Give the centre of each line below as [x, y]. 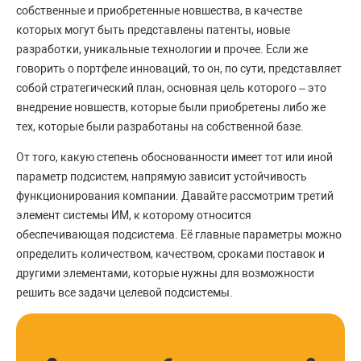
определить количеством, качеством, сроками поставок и [170, 254]
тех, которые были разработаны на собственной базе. [161, 127]
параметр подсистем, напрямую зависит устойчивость [162, 177]
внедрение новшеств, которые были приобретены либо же [171, 108]
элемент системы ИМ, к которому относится [134, 216]
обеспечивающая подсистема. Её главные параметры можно [179, 235]
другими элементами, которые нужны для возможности [165, 274]
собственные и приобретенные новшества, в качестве [159, 11]
